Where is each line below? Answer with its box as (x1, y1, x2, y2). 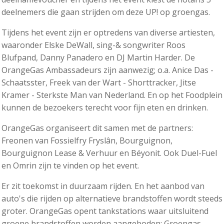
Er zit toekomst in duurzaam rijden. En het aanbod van (1, 180, 204, 192)
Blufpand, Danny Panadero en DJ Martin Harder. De (1, 52, 195, 63)
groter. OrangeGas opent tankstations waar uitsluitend (1, 205, 208, 217)
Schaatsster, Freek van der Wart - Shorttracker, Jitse (1, 77, 196, 88)
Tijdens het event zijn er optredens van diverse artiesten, (1, 27, 215, 38)
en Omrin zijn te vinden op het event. (1, 160, 139, 171)
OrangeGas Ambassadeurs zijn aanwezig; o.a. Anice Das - (1, 64, 213, 76)
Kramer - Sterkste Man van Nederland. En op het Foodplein (1, 89, 222, 101)
